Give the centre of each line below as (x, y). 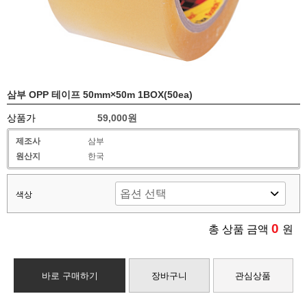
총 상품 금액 (240, 229)
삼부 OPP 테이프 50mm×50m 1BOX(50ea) (100, 95)
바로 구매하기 (70, 276)
